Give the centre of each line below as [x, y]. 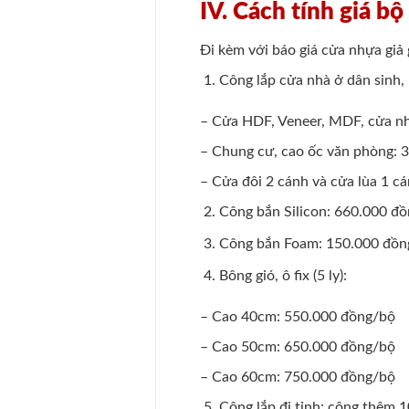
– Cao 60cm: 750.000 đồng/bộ [298, 378]
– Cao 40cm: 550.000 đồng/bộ [298, 317]
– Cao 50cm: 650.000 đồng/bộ [298, 347]
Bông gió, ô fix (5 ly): [283, 275]
